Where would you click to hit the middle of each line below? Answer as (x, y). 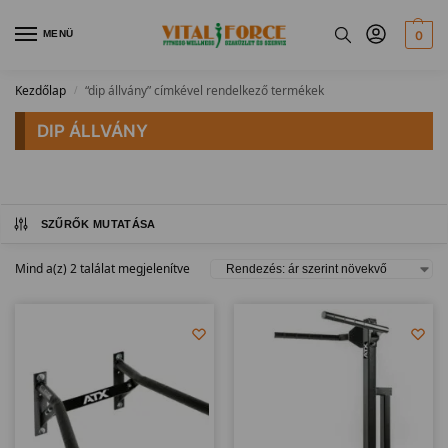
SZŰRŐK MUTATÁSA (98, 224)
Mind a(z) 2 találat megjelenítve (102, 268)
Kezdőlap (40, 90)
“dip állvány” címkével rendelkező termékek (205, 90)
